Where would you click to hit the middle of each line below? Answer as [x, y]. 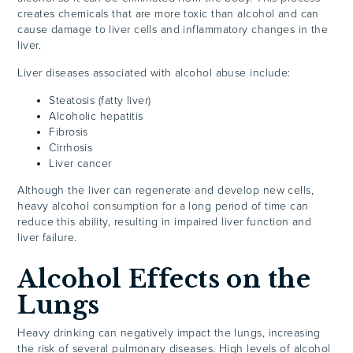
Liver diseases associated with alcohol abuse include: [154, 72]
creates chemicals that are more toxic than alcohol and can [168, 13]
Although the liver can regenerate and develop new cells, [166, 190]
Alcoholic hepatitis [96, 116]
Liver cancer [80, 163]
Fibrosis [69, 132]
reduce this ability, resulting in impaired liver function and [165, 221]
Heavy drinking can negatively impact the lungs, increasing [169, 333]
